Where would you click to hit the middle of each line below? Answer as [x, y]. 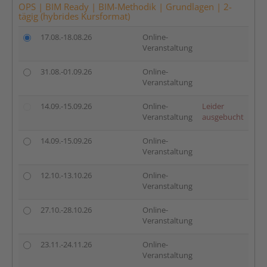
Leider [213, 106]
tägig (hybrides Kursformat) [74, 16]
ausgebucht [223, 117]
